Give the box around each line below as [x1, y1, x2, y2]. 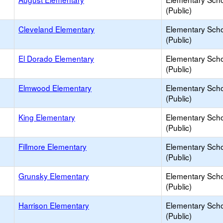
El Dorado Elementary [18, 53, 94, 64]
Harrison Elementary [18, 200, 89, 211]
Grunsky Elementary [18, 170, 89, 181]
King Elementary [18, 111, 75, 122]
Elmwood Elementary [18, 82, 92, 93]
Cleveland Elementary [18, 23, 95, 34]
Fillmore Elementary [18, 141, 87, 152]
